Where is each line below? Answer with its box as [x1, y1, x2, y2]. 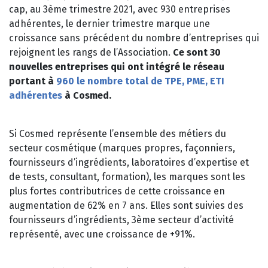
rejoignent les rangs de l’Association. [9, 46, 173, 58]
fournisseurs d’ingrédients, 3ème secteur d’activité [9, 214, 234, 226]
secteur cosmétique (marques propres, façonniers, [9, 142, 235, 154]
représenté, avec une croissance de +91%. [9, 228, 195, 240]
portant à [9, 75, 56, 87]
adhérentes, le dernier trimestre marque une [9, 17, 210, 29]
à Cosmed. [62, 89, 111, 101]
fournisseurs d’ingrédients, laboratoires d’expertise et [9, 156, 249, 168]
